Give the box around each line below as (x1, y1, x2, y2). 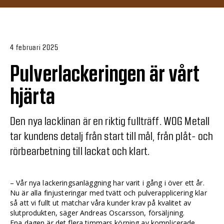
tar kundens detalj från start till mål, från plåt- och (10, 128, 213, 142)
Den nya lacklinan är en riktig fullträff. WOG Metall (10, 113, 210, 127)
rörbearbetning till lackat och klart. (10, 143, 150, 157)
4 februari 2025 (10, 42, 58, 51)
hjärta (10, 85, 55, 108)
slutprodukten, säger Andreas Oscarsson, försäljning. (10, 207, 185, 217)
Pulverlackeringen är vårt (10, 62, 200, 85)
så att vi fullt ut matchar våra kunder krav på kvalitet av (10, 197, 191, 207)
